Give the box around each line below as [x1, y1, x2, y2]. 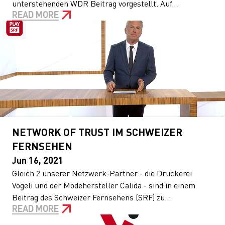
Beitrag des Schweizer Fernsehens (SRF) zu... [12, 192, 171, 202]
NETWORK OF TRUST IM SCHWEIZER [12, 126, 182, 139]
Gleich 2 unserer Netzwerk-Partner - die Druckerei [12, 168, 192, 178]
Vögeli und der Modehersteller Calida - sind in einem [12, 180, 195, 190]
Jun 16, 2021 [12, 154, 63, 166]
